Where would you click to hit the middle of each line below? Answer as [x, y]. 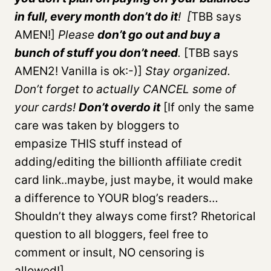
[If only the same [207, 107]
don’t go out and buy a [159, 34]
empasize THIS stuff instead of [98, 143]
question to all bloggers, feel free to [111, 234]
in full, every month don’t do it [96, 16]
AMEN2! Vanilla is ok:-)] [80, 71]
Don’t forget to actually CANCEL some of [125, 89]
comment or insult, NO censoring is [109, 252]
